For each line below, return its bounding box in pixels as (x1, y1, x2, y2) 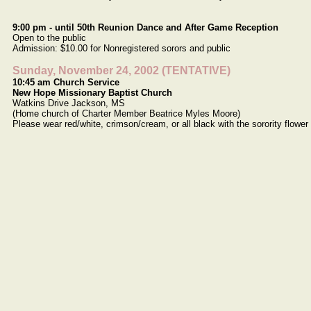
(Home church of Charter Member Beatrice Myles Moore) (12, 108, 240, 119)
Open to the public (12, 33, 86, 43)
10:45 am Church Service (12, 77, 119, 87)
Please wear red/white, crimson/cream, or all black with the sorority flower (12, 119, 308, 129)
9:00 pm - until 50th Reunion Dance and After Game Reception (12, 22, 278, 33)
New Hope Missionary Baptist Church (12, 87, 172, 98)
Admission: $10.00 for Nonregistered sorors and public (12, 43, 230, 53)
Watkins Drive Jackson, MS (12, 98, 125, 108)
